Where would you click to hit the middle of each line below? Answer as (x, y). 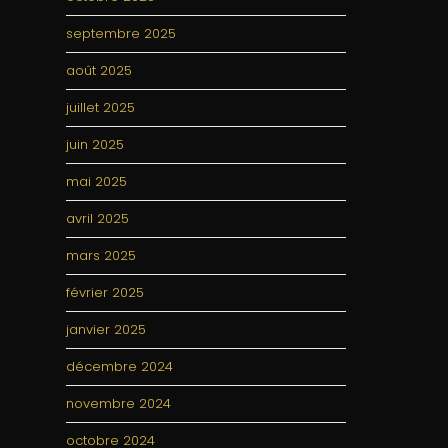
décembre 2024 (119, 366)
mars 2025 (101, 255)
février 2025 (105, 292)
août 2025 (99, 70)
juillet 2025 (100, 107)
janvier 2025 (106, 329)
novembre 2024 (118, 403)
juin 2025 (95, 144)
